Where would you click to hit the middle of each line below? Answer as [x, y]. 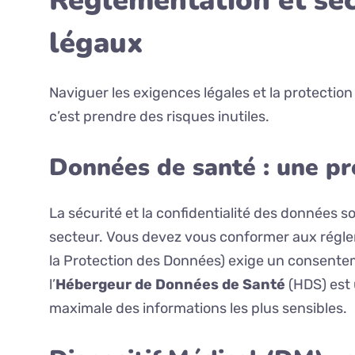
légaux [96, 44]
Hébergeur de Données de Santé [170, 285]
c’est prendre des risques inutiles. [159, 117]
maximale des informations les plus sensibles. [198, 309]
